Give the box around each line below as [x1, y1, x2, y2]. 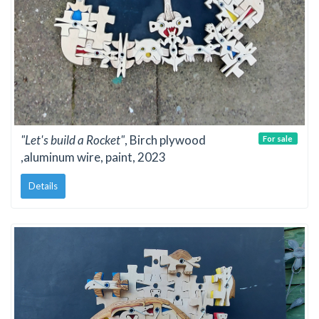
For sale [263, 133, 293, 143]
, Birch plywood [125, 132, 206, 148]
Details [28, 179, 58, 192]
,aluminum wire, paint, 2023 [21, 150, 166, 165]
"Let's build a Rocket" [21, 132, 125, 148]
